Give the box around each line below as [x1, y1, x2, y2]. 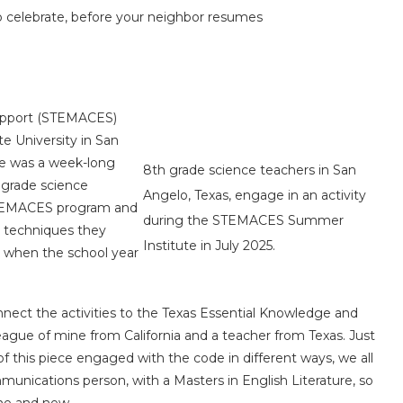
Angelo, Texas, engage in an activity [142, 187, 366, 203]
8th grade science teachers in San [142, 162, 356, 178]
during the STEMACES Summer [142, 212, 344, 228]
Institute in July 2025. [142, 237, 279, 254]
